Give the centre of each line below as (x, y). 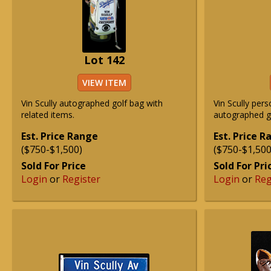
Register (81, 179)
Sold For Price (54, 166)
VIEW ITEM (104, 83)
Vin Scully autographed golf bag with (92, 103)
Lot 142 (104, 60)
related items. (48, 115)
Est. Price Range (60, 136)
